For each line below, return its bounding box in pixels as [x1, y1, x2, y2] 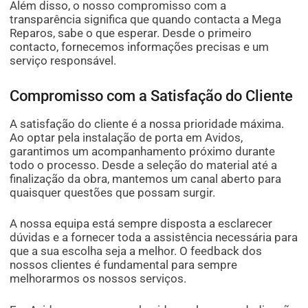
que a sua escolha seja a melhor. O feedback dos [10, 244, 263, 258]
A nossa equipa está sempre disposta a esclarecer [10, 217, 273, 231]
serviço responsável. [10, 53, 117, 67]
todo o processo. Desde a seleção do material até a [10, 157, 278, 172]
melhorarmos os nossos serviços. [10, 272, 187, 286]
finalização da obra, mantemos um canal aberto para [10, 171, 282, 186]
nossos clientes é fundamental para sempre [10, 258, 238, 272]
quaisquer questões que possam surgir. [10, 185, 216, 199]
